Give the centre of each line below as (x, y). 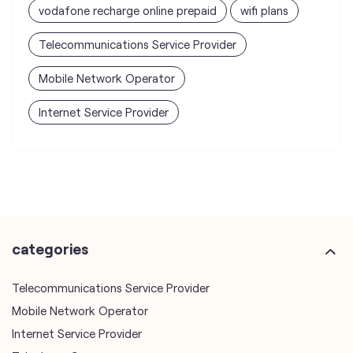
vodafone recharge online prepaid (128, 10)
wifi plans (264, 10)
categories (50, 248)
